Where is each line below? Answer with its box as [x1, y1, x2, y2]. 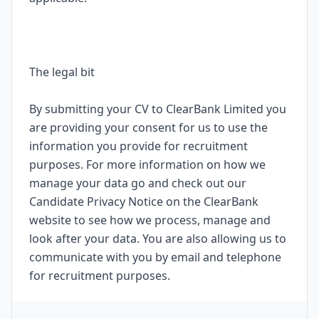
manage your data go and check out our [29, 175, 246, 191]
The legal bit [29, 64, 95, 80]
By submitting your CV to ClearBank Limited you [29, 101, 286, 117]
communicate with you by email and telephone [29, 249, 281, 265]
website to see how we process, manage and [29, 212, 271, 228]
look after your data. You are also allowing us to [29, 231, 286, 246]
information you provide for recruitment [29, 138, 248, 154]
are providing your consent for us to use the [29, 120, 268, 135]
